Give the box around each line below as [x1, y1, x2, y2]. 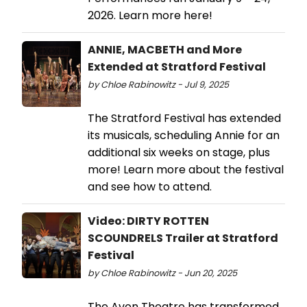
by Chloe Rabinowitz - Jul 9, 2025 [88, 79, 229, 91]
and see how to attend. [88, 179, 212, 195]
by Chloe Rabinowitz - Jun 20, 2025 [88, 267, 237, 280]
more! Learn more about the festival [88, 162, 284, 178]
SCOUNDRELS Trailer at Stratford [88, 230, 278, 247]
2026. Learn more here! [88, 8, 212, 24]
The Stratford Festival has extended [88, 110, 281, 127]
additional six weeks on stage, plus [88, 145, 270, 161]
